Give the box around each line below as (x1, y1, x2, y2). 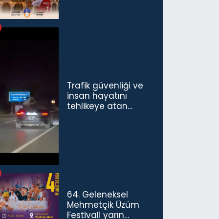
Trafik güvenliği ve (67, 79, 144, 91)
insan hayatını (67, 89, 128, 102)
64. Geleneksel (67, 188, 129, 200)
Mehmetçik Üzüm (67, 198, 140, 211)
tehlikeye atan (67, 100, 128, 112)
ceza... (67, 120, 92, 132)
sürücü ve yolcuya (67, 110, 145, 122)
